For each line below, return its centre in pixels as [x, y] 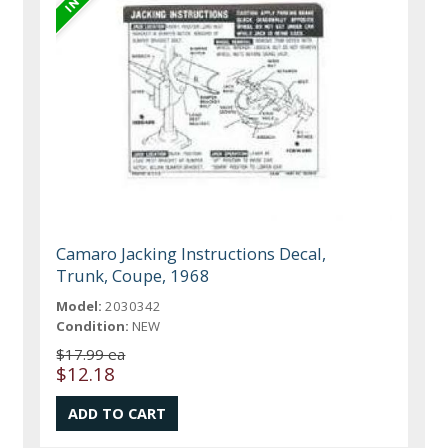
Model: [79, 306]
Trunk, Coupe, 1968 [133, 276]
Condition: [93, 326]
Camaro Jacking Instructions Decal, [191, 254]
